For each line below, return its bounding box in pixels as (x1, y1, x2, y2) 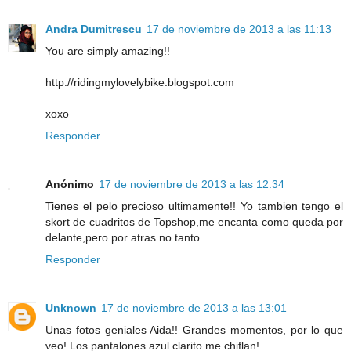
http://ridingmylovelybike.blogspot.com (45, 76, 234, 89)
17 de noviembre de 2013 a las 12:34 (99, 178, 284, 191)
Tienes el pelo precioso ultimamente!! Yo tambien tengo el (45, 200, 343, 213)
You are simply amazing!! (45, 45, 170, 58)
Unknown (45, 302, 96, 315)
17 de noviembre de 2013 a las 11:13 (147, 23, 331, 36)
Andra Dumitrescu (45, 23, 142, 36)
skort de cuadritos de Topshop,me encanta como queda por (45, 215, 343, 229)
